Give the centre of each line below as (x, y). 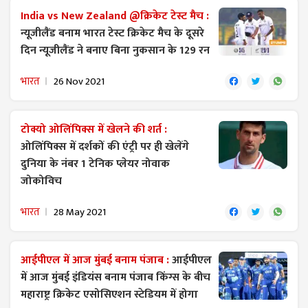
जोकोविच (41, 181)
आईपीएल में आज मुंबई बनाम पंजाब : (96, 260)
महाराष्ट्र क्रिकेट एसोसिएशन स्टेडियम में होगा (109, 294)
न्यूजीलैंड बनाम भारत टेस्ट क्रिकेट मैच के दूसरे (112, 33)
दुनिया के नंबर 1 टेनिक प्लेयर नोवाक (95, 164)
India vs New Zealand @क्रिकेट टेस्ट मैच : (115, 16)
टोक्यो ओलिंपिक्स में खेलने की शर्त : (94, 129)
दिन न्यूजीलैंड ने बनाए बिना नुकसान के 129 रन (115, 50)
